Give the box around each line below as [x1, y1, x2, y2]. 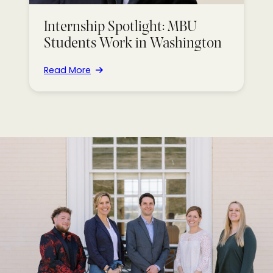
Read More [44, 63, 91, 76]
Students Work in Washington [44, 35, 222, 51]
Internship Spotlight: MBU [44, 19, 197, 35]
